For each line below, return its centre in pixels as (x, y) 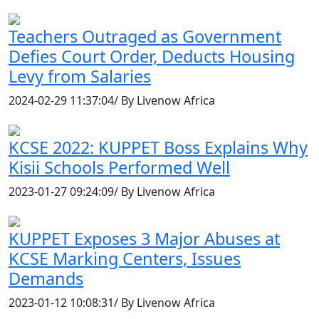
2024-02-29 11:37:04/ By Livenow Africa (112, 101)
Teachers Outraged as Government (145, 37)
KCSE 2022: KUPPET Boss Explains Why (158, 148)
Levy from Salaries (80, 77)
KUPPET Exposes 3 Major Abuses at (144, 239)
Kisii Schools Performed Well (119, 168)
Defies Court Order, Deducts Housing (152, 57)
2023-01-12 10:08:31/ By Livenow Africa (112, 303)
